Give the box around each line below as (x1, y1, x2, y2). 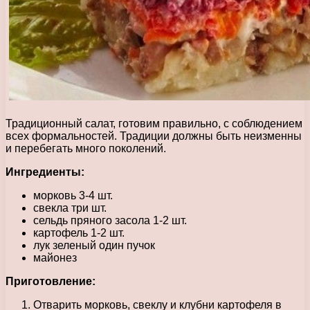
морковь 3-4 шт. (33, 189, 113, 201)
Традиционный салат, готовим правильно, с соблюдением (6, 117, 302, 129)
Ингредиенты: (6, 165, 84, 178)
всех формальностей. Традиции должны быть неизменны (6, 129, 302, 142)
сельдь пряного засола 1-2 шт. (33, 214, 187, 226)
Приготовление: (6, 275, 95, 287)
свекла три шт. (33, 201, 107, 214)
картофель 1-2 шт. (33, 226, 125, 239)
